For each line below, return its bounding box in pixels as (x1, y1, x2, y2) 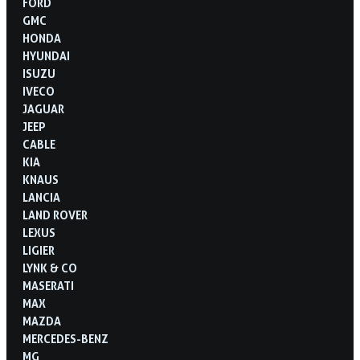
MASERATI (22, 278, 74, 292)
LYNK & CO (22, 260, 77, 275)
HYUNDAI (22, 48, 70, 63)
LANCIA (22, 190, 60, 204)
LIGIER (22, 243, 55, 257)
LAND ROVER (22, 207, 88, 222)
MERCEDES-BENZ (22, 331, 108, 346)
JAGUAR (22, 101, 64, 116)
